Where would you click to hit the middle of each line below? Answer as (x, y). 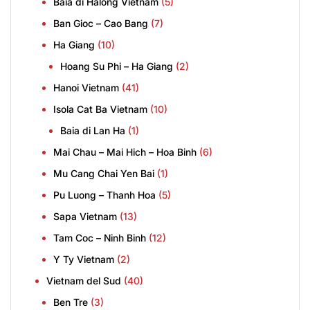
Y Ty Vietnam (84, 259)
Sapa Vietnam (85, 217)
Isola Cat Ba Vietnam (100, 109)
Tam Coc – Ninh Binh (100, 238)
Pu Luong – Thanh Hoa (104, 195)
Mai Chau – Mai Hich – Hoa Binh (125, 152)
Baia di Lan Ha (93, 131)
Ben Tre (71, 302)
